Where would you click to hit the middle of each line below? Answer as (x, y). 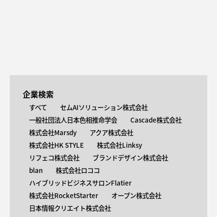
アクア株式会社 (112, 132)
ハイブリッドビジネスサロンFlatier (81, 183)
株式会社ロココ (78, 170)
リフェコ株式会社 (54, 158)
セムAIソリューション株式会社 (104, 107)
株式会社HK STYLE (57, 145)
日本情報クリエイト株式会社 (70, 208)
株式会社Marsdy (53, 132)
